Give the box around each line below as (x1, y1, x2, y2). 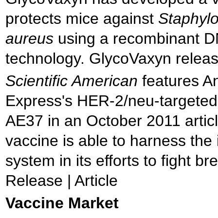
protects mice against (5, 10, 158, 27)
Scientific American (5, 72, 138, 90)
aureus (5, 30, 54, 47)
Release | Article (5, 172, 118, 189)
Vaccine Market (5, 194, 119, 212)
